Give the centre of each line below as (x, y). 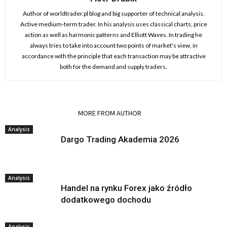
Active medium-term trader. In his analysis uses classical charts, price (113, 24)
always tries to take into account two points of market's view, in (113, 45)
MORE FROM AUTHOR (110, 113)
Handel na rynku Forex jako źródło (126, 188)
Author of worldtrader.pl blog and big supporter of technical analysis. (113, 13)
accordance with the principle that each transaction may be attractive (113, 56)
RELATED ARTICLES (39, 113)
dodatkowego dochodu (106, 200)
